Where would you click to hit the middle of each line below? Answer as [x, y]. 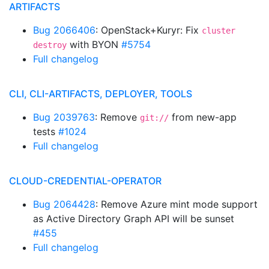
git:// [154, 118]
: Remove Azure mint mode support [177, 204]
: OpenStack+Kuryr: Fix [149, 30]
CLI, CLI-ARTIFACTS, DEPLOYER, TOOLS [101, 94]
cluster [219, 31]
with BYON [94, 44]
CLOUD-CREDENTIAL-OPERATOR [85, 181]
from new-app [203, 117]
